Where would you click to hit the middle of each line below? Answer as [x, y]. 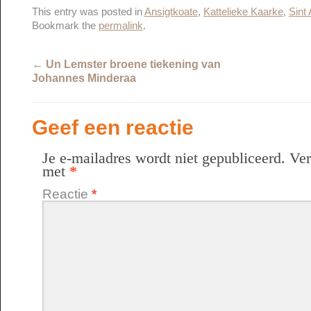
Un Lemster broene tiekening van [132, 64]
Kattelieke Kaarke [243, 12]
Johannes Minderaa [84, 78]
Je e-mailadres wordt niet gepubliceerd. [164, 158]
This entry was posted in [88, 12]
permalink [121, 26]
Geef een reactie [113, 127]
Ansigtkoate [171, 12]
